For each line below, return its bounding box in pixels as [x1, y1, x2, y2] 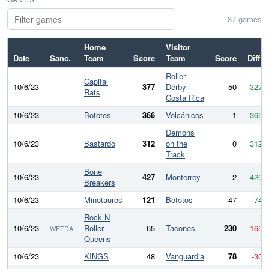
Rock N [84, 211, 110, 223]
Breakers [84, 177, 115, 188]
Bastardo [84, 138, 115, 149]
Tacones [166, 222, 195, 234]
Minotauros [84, 194, 122, 205]
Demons [166, 127, 195, 138]
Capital [84, 76, 108, 87]
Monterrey [166, 171, 201, 183]
